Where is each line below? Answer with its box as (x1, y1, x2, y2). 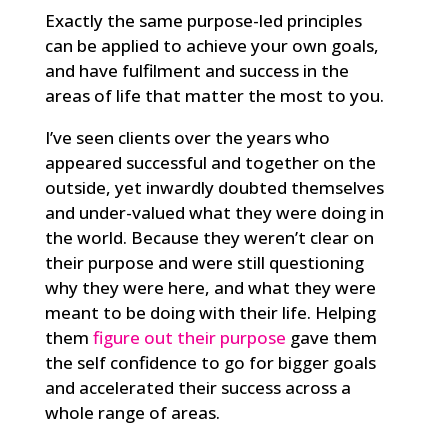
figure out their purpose (92, 326, 286, 350)
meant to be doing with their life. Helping (44, 301, 376, 325)
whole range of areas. (44, 401, 220, 425)
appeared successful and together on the (44, 151, 376, 175)
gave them (285, 326, 377, 350)
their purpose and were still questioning (44, 251, 364, 275)
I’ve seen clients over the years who (44, 126, 330, 150)
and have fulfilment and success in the (44, 59, 349, 83)
